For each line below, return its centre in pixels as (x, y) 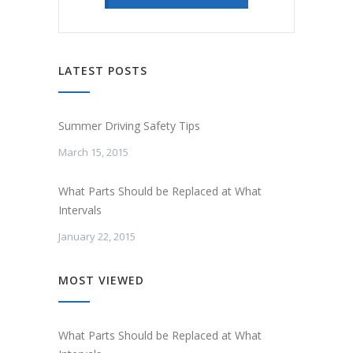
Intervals (80, 210)
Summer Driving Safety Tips (129, 125)
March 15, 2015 (93, 152)
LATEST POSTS (103, 70)
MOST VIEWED (101, 280)
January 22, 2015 (97, 236)
